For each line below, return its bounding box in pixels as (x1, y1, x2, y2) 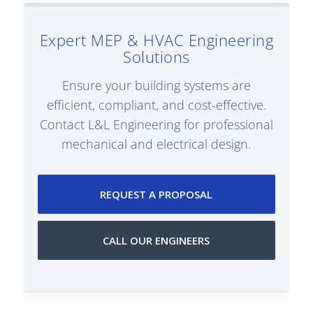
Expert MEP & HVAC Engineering (39, 29, 274, 51)
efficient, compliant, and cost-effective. (46, 96, 266, 114)
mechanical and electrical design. (61, 136, 252, 153)
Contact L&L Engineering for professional (39, 116, 273, 133)
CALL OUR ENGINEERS (103, 233, 210, 248)
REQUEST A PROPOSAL (100, 187, 213, 202)
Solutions (123, 46, 190, 68)
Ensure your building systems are (61, 77, 251, 94)
